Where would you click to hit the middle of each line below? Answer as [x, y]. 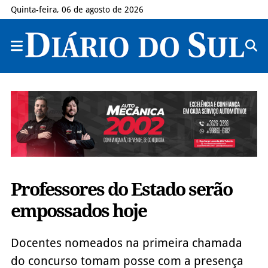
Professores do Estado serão [121, 189]
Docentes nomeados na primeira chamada [126, 243]
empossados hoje [78, 211]
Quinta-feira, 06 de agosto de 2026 [77, 10]
